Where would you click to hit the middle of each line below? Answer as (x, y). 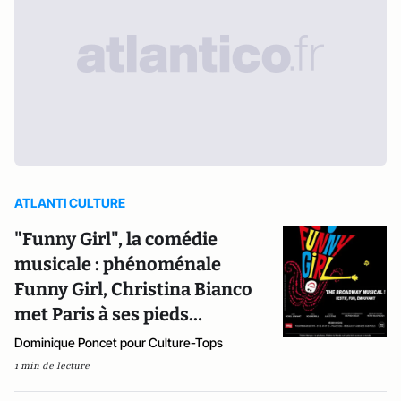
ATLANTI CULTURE (70, 202)
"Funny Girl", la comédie (116, 239)
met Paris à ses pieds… (108, 314)
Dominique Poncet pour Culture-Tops (119, 342)
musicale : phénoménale (118, 264)
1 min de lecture (52, 365)
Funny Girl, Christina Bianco (133, 289)
